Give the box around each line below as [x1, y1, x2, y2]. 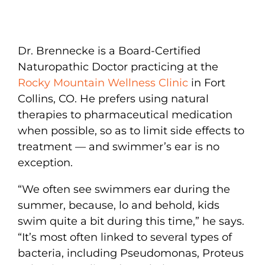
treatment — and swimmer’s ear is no [18, 140, 219, 153]
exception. [18, 156, 73, 169]
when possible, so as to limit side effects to [18, 124, 244, 137]
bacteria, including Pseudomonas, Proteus [18, 246, 244, 260]
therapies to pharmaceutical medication [18, 108, 232, 121]
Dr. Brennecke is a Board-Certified [18, 44, 201, 57]
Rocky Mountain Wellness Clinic [18, 76, 188, 89]
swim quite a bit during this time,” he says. [18, 214, 244, 228]
